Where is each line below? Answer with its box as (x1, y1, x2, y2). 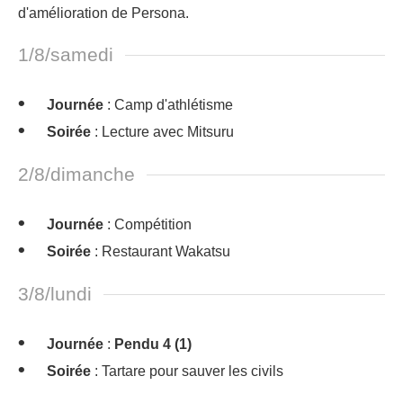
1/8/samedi (18, 44, 113, 65)
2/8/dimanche (18, 164, 135, 184)
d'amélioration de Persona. (18, 5, 189, 21)
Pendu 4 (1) (114, 336, 192, 352)
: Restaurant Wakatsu (91, 244, 230, 259)
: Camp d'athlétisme (103, 97, 233, 112)
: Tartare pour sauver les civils (91, 363, 283, 379)
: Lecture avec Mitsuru (91, 124, 234, 139)
